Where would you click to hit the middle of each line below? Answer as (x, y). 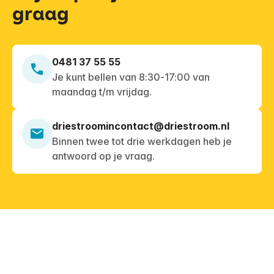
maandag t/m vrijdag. (102, 91)
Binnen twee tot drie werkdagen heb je (142, 142)
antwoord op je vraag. (103, 156)
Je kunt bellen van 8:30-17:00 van (131, 77)
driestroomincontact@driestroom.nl (140, 126)
